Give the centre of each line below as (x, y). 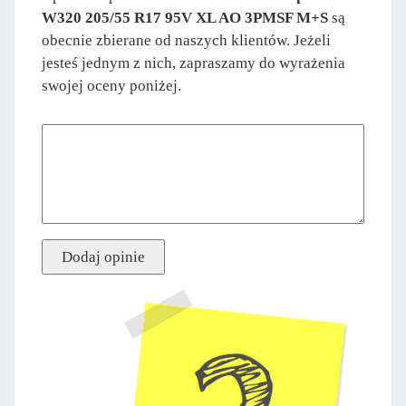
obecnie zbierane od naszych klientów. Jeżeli (186, 40)
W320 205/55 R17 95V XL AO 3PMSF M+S (185, 17)
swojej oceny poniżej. (111, 85)
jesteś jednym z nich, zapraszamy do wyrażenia (193, 63)
